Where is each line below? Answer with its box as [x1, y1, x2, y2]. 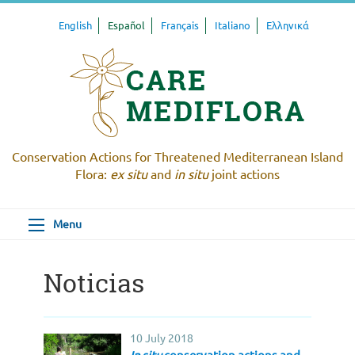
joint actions [208, 167, 280, 182]
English [59, 19, 92, 32]
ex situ [110, 167, 147, 182]
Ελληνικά [266, 19, 309, 32]
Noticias [44, 265, 144, 301]
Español [108, 19, 145, 32]
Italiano [215, 19, 250, 32]
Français [161, 19, 199, 32]
